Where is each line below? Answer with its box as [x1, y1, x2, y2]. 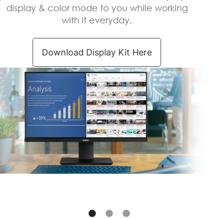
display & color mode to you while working [6, 2, 188, 13]
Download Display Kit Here [42, 47, 152, 57]
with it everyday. [62, 14, 132, 25]
